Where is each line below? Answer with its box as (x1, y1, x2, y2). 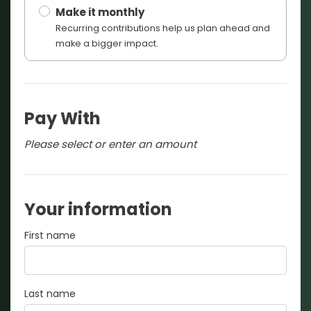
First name (24, 228, 76, 242)
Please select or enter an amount (24, 136, 196, 151)
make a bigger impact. (56, 37, 158, 49)
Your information (24, 197, 172, 221)
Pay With (24, 106, 101, 130)
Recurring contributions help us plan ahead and (56, 22, 270, 34)
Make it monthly (56, 4, 144, 19)
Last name (24, 286, 76, 301)
